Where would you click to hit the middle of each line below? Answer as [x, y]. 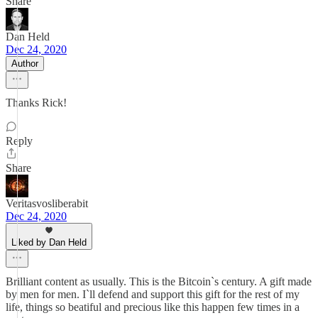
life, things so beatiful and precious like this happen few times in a [153, 307]
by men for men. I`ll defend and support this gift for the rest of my [153, 294]
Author [25, 64]
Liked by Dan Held [49, 242]
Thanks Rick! [36, 103]
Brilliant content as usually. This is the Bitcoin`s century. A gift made [159, 281]
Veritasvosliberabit [47, 203]
